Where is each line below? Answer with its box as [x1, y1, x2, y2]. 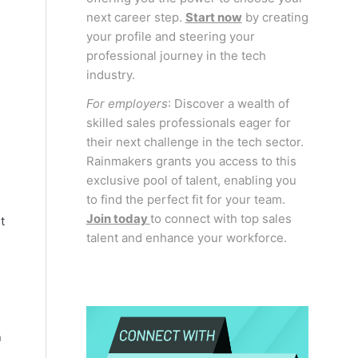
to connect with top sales [149, 211, 292, 227]
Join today [86, 211, 148, 227]
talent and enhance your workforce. [86, 230, 287, 246]
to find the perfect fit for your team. [86, 192, 285, 208]
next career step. [86, 9, 185, 25]
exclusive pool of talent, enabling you [86, 173, 296, 189]
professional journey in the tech [86, 47, 266, 63]
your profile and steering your [86, 28, 255, 44]
